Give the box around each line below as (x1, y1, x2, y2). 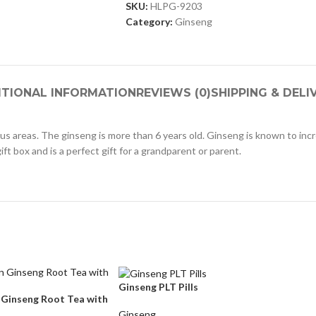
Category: (125, 16, 173, 28)
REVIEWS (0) (135, 86, 211, 99)
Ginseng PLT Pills (119, 280, 198, 293)
